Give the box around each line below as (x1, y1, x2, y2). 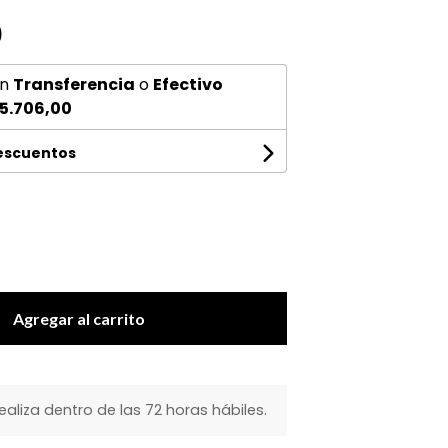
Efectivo (152, 73, 223, 96)
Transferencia (12, 73, 135, 96)
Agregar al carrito (13, 309, 146, 328)
